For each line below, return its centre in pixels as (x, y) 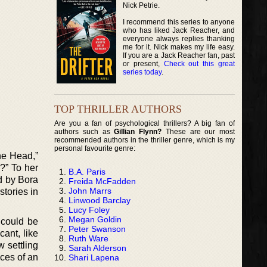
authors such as (84, 131)
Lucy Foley (89, 209)
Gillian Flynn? (138, 131)
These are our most (198, 131)
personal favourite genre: (95, 148)
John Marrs (90, 190)
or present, (143, 63)
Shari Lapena (94, 257)
